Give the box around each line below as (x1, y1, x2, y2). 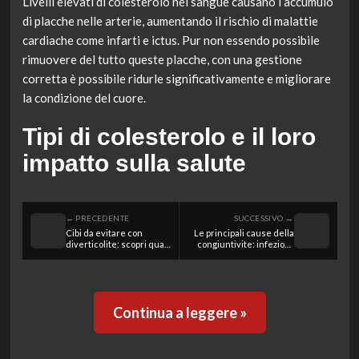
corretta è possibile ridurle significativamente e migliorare (22, 71, 331, 87)
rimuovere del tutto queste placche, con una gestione (22, 52, 302, 67)
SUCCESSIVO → (233, 213, 294, 224)
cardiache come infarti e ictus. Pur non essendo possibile (22, 33, 320, 48)
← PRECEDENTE (65, 213, 130, 224)
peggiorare (65, 261, 111, 272)
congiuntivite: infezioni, (196, 239, 294, 250)
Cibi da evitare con (65, 228, 143, 239)
